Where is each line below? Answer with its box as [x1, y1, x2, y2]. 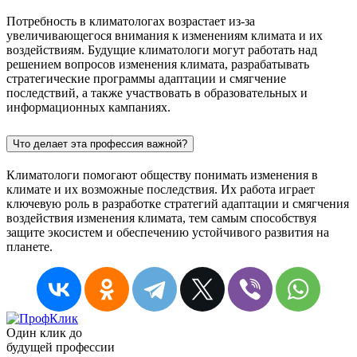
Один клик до [6, 325, 82, 339]
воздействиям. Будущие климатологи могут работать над [6, 43, 317, 57]
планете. [6, 239, 53, 253]
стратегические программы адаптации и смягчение [6, 72, 286, 86]
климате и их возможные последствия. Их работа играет [6, 182, 315, 196]
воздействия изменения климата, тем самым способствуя [6, 210, 316, 225]
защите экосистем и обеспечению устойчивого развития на [6, 225, 329, 239]
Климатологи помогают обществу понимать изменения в [6, 167, 318, 182]
